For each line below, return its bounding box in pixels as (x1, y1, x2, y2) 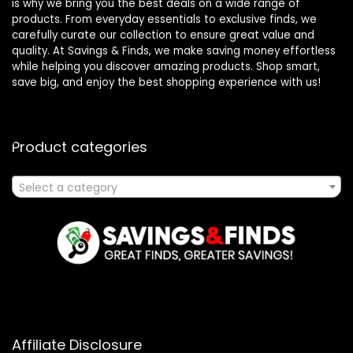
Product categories (12, 137, 147, 158)
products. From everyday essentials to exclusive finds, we (12, 12, 317, 28)
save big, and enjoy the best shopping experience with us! (12, 75, 321, 91)
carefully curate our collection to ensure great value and (12, 28, 314, 43)
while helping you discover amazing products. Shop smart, (12, 59, 320, 75)
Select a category (19, 180, 117, 196)
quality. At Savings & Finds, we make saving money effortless (12, 43, 336, 59)
